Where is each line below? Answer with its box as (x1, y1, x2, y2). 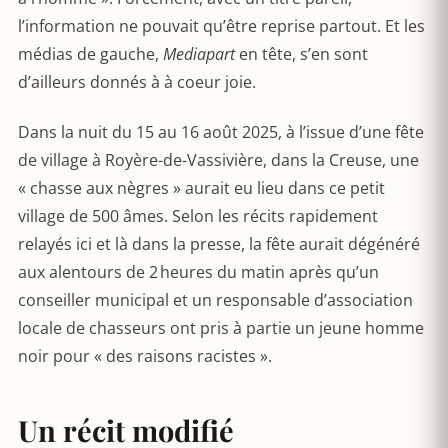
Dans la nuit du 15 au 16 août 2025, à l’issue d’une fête (18, 121, 424, 143)
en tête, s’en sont (235, 43, 368, 65)
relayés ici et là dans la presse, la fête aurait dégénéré (18, 233, 420, 255)
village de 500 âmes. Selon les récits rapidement (18, 205, 378, 227)
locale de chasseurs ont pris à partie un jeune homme (18, 317, 424, 339)
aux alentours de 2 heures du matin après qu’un (18, 261, 379, 283)
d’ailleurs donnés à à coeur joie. (18, 71, 256, 93)
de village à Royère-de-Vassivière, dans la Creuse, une (18, 149, 419, 171)
